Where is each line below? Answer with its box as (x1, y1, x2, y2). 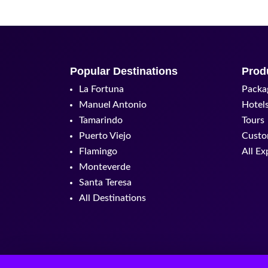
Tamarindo (79, 115, 123, 125)
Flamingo (79, 146, 117, 156)
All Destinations (79, 193, 146, 203)
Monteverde (79, 162, 130, 172)
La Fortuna (79, 84, 124, 94)
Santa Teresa (79, 177, 132, 187)
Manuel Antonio (79, 99, 147, 109)
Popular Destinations (70, 65, 178, 77)
